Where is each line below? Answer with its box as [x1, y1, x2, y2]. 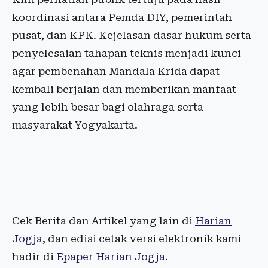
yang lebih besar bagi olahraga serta [12, 101, 203, 113]
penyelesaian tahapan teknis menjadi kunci [12, 47, 241, 59]
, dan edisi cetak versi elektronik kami [42, 233, 241, 245]
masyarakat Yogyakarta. [12, 119, 138, 131]
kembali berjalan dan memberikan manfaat [12, 83, 236, 95]
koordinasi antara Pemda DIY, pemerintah [12, 11, 232, 23]
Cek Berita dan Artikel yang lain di [12, 215, 195, 227]
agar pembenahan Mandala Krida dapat [12, 65, 220, 77]
